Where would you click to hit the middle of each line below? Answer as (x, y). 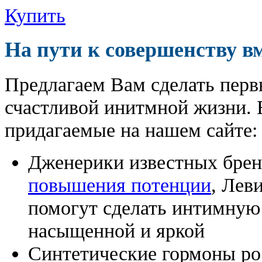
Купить (35, 15)
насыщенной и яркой (116, 230)
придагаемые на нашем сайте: (131, 130)
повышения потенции (120, 185)
